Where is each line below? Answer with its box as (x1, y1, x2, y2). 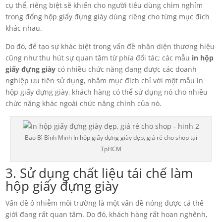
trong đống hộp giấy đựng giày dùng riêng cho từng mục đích (5, 12, 210, 22)
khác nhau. (5, 23, 43, 33)
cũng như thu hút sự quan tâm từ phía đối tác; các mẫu (5, 53, 192, 63)
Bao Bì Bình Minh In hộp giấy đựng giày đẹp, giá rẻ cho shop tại (25, 133, 197, 142)
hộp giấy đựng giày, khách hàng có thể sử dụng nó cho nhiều (5, 87, 208, 97)
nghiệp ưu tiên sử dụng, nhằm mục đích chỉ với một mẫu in (5, 76, 204, 86)
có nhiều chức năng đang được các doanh (55, 64, 197, 74)
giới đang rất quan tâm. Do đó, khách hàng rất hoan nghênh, (5, 210, 208, 220)
